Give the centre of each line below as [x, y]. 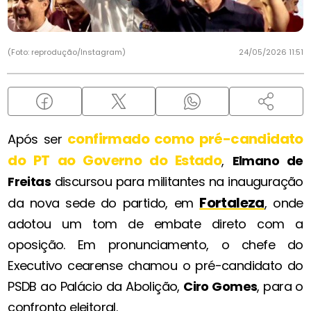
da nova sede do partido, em [104, 203]
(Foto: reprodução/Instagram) [67, 52]
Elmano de [268, 160]
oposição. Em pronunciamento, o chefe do [155, 244]
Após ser [37, 139]
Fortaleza [232, 202]
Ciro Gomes [220, 286]
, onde [284, 203]
